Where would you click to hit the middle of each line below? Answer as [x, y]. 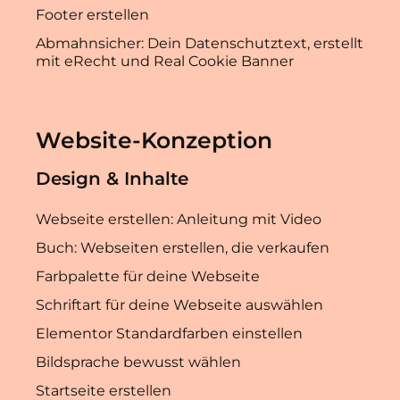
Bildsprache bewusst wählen [138, 362]
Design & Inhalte [112, 179]
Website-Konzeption [154, 141]
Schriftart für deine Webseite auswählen [179, 305]
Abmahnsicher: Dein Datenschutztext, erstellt [200, 44]
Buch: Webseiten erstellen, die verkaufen [183, 248]
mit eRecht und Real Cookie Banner [165, 62]
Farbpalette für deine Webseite [148, 277]
